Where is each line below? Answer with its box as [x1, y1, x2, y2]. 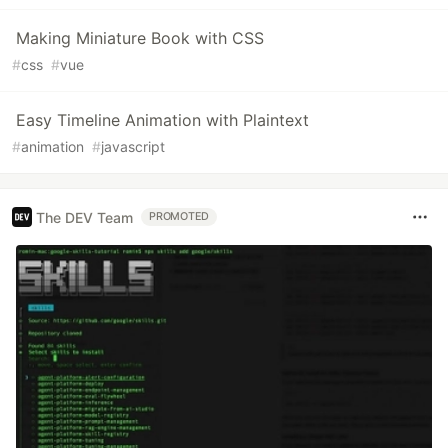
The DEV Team [36, 208, 133, 226]
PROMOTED [149, 210, 210, 223]
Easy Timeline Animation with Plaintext [16, 110, 309, 130]
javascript [101, 138, 165, 155]
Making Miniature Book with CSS [16, 28, 264, 48]
